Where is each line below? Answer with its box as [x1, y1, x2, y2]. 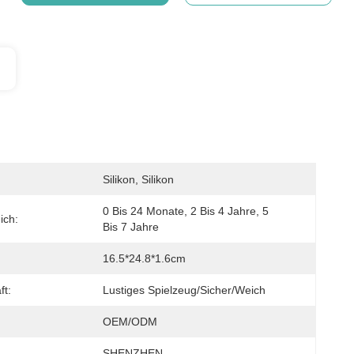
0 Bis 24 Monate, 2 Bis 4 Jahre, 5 [103, 205, 269, 217]
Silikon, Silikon [103, 173, 174, 186]
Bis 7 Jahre [103, 220, 159, 233]
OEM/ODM [103, 315, 157, 328]
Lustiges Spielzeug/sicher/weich [103, 284, 265, 296]
